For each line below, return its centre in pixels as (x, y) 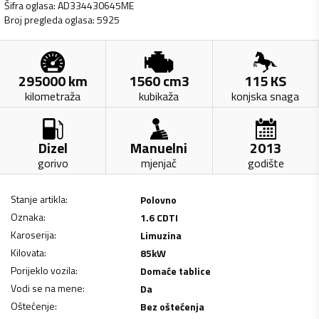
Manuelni (159, 147)
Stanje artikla (38, 199)
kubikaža (159, 96)
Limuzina (161, 235)
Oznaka (27, 216)
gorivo (53, 163)
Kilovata (27, 252)
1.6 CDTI (159, 217)
